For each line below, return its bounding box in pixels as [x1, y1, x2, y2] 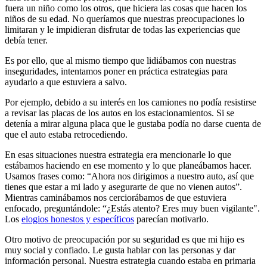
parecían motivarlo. [134, 213, 209, 224]
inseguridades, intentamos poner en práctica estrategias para [5, 66, 228, 76]
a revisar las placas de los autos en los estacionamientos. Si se [5, 107, 234, 118]
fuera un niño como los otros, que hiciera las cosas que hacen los [5, 2, 247, 13]
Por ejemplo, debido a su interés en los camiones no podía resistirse [5, 97, 256, 107]
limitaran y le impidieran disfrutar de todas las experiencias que [5, 24, 240, 35]
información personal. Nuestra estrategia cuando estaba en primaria [5, 255, 256, 266]
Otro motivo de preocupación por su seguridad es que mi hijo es [5, 234, 244, 244]
